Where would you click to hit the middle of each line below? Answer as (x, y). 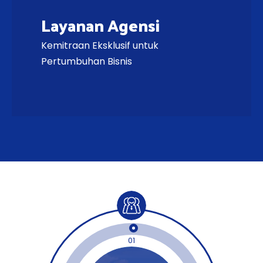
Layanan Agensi (100, 25)
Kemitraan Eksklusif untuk (100, 45)
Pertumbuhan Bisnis (87, 61)
